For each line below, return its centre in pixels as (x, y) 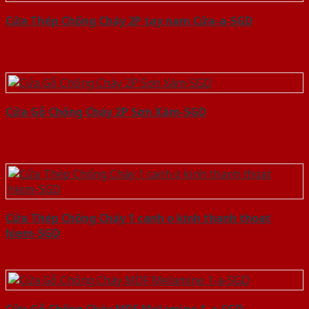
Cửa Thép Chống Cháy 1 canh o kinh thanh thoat (138, 218)
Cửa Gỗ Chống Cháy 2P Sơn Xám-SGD (106, 112)
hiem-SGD (33, 233)
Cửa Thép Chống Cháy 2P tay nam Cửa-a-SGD (129, 21)
